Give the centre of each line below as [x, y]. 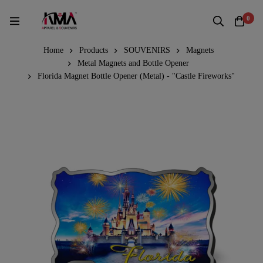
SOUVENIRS [147, 50]
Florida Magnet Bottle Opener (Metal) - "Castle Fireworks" [136, 76]
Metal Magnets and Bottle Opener [133, 63]
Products [93, 50]
